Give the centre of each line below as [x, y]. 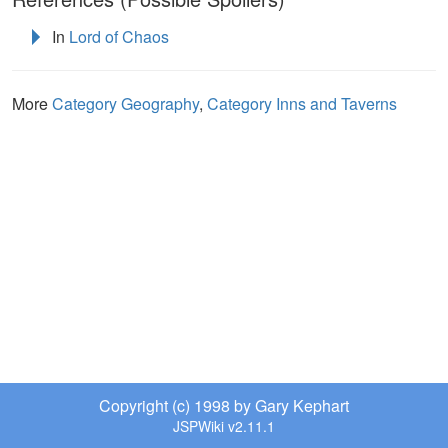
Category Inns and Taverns [302, 103]
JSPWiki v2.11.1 [224, 426]
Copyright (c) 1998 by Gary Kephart [224, 405]
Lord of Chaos [119, 36]
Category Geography [125, 103]
